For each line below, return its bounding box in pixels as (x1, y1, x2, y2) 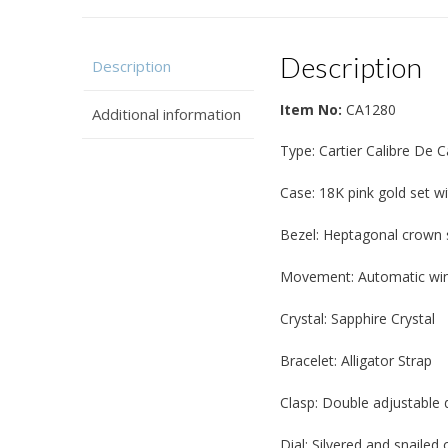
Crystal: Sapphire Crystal (280, 308, 436, 328)
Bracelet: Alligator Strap (280, 350, 433, 370)
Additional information (92, 104, 241, 125)
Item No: (280, 99, 343, 119)
